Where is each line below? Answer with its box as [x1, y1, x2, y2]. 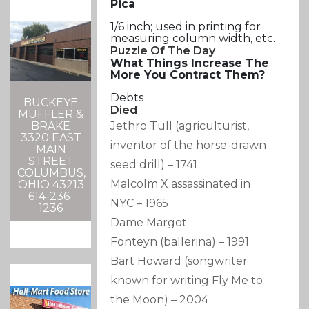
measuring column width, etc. [110, 32, 276, 46]
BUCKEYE [23, 96, 79, 110]
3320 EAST [20, 131, 81, 145]
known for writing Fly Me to [110, 274, 263, 288]
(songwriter [184, 255, 248, 268]
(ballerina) [160, 235, 217, 249]
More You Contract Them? [110, 68, 266, 82]
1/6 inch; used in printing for [110, 20, 261, 34]
